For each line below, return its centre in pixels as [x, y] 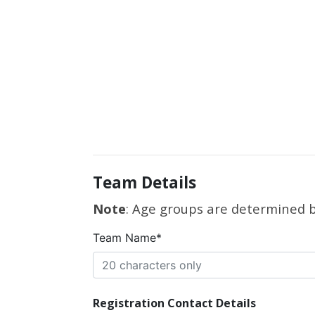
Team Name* [127, 238]
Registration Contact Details [174, 303]
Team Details [144, 182]
